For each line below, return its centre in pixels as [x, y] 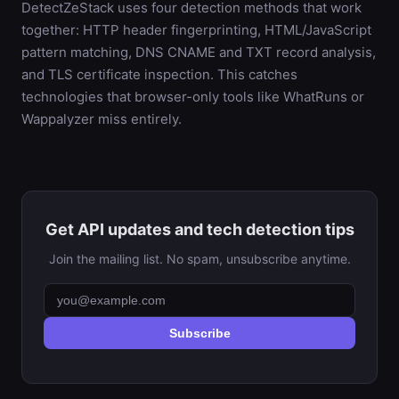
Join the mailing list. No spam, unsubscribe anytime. [199, 259]
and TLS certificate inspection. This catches [159, 74]
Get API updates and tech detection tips [199, 229]
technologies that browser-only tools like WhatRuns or [193, 97]
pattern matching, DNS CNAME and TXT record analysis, [199, 52]
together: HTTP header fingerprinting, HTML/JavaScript [196, 30]
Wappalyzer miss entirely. [102, 119]
